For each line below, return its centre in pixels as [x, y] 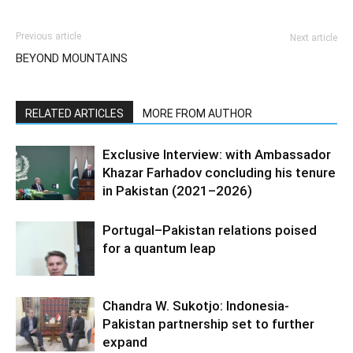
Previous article [48, 36]
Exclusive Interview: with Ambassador [217, 154]
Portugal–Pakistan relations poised [210, 230]
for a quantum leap [159, 248]
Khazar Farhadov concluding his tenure [219, 173]
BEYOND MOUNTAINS [72, 58]
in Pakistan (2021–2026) [177, 191]
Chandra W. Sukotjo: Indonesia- [196, 306]
